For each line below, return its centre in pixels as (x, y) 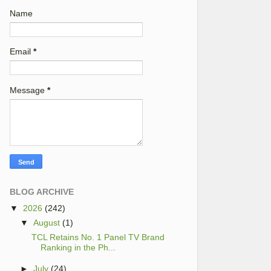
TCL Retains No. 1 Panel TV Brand (98, 237)
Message (28, 90)
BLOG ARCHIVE (42, 192)
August (47, 223)
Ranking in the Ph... (78, 248)
